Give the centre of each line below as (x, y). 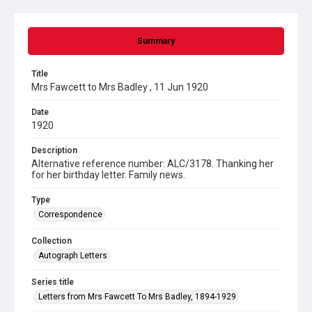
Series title (53, 282)
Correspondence (70, 214)
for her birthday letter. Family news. (108, 175)
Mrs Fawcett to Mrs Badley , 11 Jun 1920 (120, 87)
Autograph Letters (73, 256)
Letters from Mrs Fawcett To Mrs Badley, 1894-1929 (137, 297)
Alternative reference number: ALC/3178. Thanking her (153, 164)
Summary (156, 41)
